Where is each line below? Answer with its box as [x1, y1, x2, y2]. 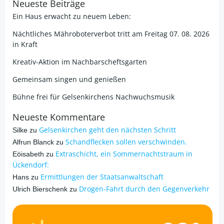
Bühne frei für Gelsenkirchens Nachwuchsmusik [12, 92, 174, 101]
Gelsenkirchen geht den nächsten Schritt [39, 125, 176, 134]
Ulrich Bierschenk [12, 185, 67, 193]
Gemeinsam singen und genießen [12, 74, 126, 84]
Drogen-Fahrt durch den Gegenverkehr [79, 184, 209, 193]
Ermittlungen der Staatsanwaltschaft [40, 172, 163, 181]
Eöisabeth [12, 150, 44, 158]
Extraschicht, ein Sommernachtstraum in [55, 149, 192, 158]
